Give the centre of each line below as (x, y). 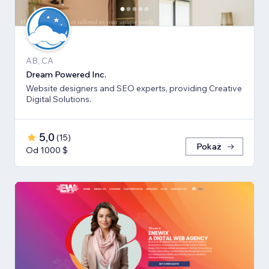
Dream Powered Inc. (66, 75)
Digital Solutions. (59, 99)
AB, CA (40, 61)
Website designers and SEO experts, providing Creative (134, 89)
